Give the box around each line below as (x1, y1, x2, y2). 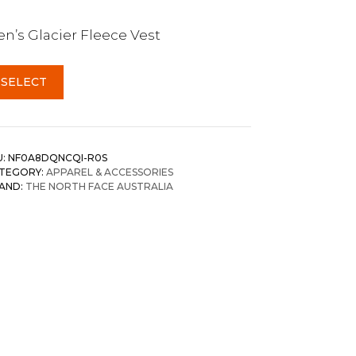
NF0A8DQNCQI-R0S (8, 152, 107, 164)
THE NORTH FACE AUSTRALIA (25, 180, 173, 192)
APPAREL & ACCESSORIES (46, 166, 173, 178)
